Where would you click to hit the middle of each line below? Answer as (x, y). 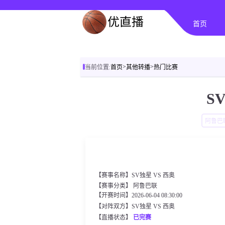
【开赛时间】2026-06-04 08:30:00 (139, 195)
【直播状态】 (114, 217)
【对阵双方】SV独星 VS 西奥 (135, 206)
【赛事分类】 (114, 186)
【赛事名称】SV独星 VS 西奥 (135, 175)
